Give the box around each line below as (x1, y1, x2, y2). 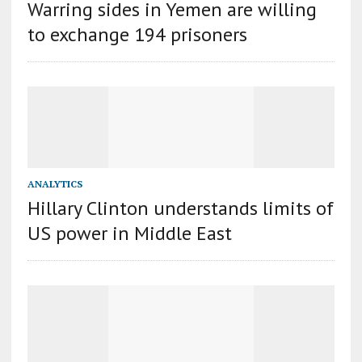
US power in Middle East (27, 221, 232, 246)
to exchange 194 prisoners (27, 22, 247, 48)
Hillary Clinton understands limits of (27, 196, 334, 221)
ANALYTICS (27, 178, 82, 191)
